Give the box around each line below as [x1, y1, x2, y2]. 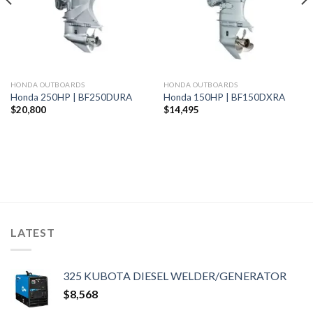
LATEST [10, 226, 55, 240]
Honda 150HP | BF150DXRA [163, 91, 285, 103]
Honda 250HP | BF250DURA [10, 91, 132, 103]
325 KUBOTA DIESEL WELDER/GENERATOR [63, 268, 286, 282]
